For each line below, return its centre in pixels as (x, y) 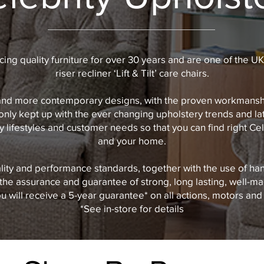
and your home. (132, 140)
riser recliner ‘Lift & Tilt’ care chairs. (132, 72)
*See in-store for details (132, 208)
